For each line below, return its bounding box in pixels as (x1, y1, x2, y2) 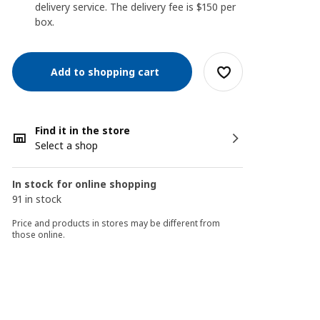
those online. (12, 229, 66, 241)
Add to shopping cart (45, 64, 160, 79)
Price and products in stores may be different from (12, 217, 221, 229)
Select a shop (35, 139, 99, 152)
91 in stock (12, 192, 62, 206)
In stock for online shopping (12, 177, 157, 191)
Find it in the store (35, 124, 131, 137)
